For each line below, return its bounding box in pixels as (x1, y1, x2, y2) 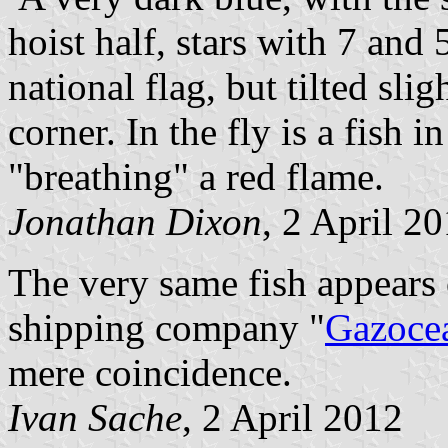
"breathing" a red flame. (8, 154, 384, 198)
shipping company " (8, 305, 325, 349)
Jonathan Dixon (8, 199, 262, 243)
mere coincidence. (8, 350, 292, 394)
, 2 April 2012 (182, 395, 403, 439)
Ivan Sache (8, 395, 182, 439)
